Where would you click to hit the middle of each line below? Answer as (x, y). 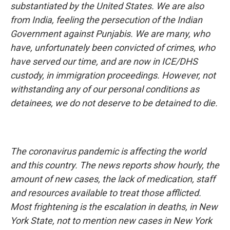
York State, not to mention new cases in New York (111, 221)
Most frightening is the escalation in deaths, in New (114, 207)
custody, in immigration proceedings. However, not (113, 75)
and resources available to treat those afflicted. (106, 193)
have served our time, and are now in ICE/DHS (104, 61)
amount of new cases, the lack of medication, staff (113, 179)
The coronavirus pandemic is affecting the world (108, 151)
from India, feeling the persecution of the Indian (106, 20)
